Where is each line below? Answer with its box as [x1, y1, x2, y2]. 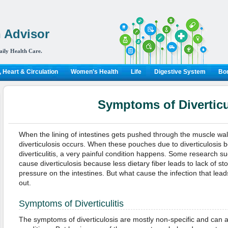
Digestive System [154, 68, 206, 75]
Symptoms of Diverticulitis [18, 198, 124, 209]
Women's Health [70, 68, 118, 75]
